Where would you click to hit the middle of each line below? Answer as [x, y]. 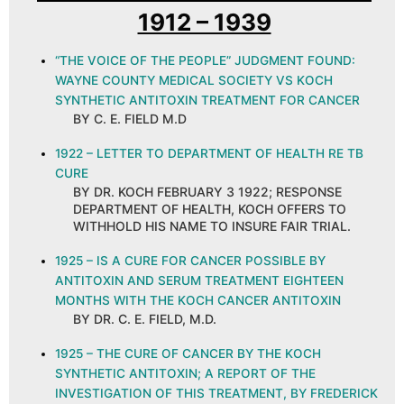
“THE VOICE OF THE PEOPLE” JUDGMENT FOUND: [206, 61]
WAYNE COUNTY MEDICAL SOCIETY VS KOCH [194, 81]
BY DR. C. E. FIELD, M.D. [145, 319]
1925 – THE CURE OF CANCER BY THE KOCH [188, 354]
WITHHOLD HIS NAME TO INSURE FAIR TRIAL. [212, 226]
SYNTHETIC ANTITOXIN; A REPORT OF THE [186, 374]
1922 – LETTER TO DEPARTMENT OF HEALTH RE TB [210, 154]
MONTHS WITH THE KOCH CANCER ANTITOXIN [198, 301]
